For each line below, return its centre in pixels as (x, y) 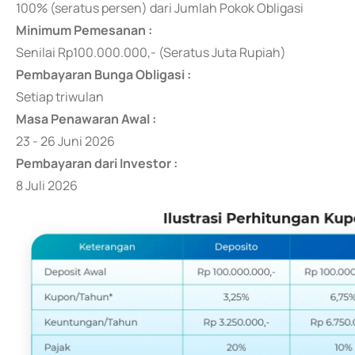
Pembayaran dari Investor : (97, 163)
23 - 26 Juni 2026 (65, 141)
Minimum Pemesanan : (84, 30)
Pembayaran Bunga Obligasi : (103, 74)
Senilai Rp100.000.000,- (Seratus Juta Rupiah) (151, 52)
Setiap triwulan (60, 97)
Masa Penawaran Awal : (86, 119)
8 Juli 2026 (47, 185)
